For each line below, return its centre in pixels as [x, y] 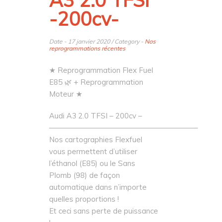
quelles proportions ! [84, 199]
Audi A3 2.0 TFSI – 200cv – [96, 116]
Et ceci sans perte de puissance [104, 211]
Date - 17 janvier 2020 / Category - [97, 41]
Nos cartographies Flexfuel [96, 139]
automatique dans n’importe [98, 187]
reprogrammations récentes [87, 48]
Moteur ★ [66, 94]
